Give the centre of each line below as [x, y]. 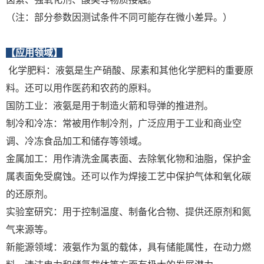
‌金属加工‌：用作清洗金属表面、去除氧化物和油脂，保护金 [128, 159]
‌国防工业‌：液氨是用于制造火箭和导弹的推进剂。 [110, 106]
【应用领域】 [34, 53]
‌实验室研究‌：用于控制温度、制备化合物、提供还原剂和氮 [128, 212]
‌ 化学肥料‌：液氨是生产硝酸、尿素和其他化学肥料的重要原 [130, 71]
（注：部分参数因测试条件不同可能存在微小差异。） [119, 18]
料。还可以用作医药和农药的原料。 [81, 88]
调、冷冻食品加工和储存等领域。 [77, 141]
